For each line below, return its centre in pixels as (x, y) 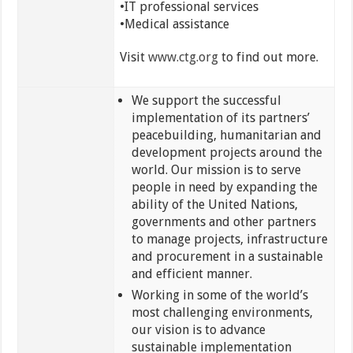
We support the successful (206, 101)
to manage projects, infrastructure (229, 240)
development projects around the (227, 153)
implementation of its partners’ (220, 118)
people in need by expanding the (224, 188)
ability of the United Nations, (214, 205)
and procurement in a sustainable (227, 257)
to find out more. (268, 58)
